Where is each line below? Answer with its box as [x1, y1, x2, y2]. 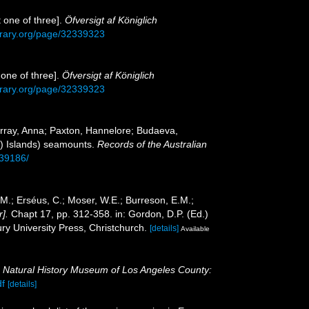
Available [181, 224, 210, 232]
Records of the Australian [97, 138, 207, 150]
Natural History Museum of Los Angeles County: [3, 263, 212, 275]
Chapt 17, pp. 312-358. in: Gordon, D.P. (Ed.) [8, 208, 208, 219]
